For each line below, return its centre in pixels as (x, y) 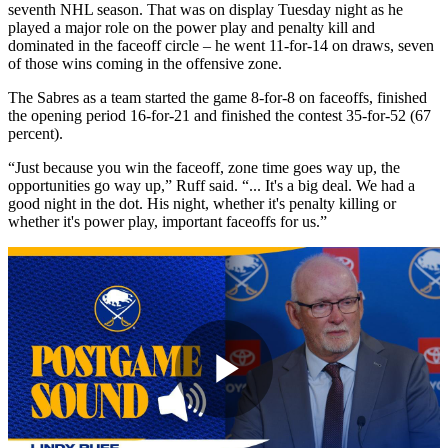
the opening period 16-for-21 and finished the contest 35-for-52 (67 (219, 116)
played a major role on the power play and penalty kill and (191, 28)
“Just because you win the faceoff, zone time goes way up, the (204, 168)
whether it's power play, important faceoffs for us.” (167, 222)
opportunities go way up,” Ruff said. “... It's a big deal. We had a (211, 186)
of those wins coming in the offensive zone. (145, 64)
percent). (35, 134)
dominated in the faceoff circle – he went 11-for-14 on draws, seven (221, 46)
